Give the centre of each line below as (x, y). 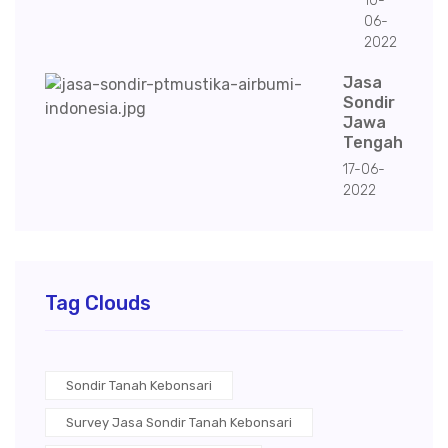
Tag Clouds (98, 303)
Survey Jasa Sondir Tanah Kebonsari (179, 423)
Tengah (373, 143)
